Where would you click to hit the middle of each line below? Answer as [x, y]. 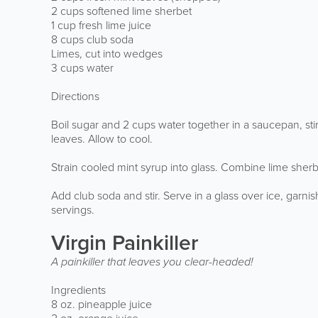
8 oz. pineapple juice [102, 304]
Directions [75, 96]
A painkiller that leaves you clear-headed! [152, 261]
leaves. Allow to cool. [102, 138]
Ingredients [78, 290]
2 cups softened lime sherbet [121, 11]
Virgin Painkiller [125, 242]
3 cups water [82, 67]
